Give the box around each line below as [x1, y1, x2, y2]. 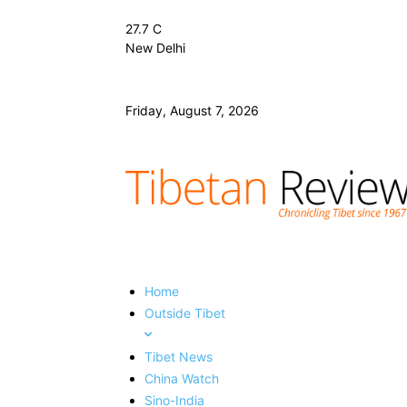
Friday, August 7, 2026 [125, 103, 259, 118]
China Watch [144, 370, 219, 386]
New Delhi [125, 40, 185, 55]
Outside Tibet [144, 304, 225, 321]
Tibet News [144, 348, 213, 364]
